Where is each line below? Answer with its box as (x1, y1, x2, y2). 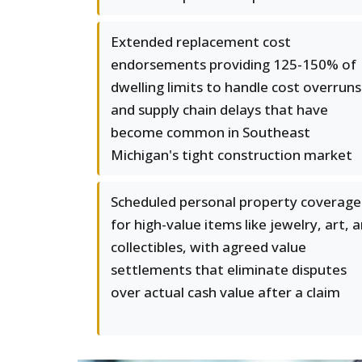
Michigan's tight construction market (111, 145, 352, 164)
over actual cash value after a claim (111, 283, 340, 301)
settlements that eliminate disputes (111, 260, 347, 279)
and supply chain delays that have (111, 100, 328, 119)
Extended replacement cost (111, 32, 291, 51)
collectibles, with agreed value (111, 238, 306, 256)
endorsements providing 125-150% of (111, 55, 356, 74)
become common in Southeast (111, 123, 310, 141)
